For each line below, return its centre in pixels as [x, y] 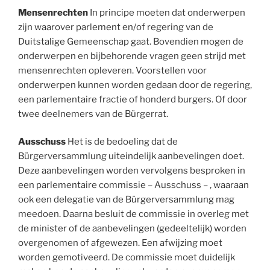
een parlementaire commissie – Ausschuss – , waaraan [133, 185]
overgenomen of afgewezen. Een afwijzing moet [120, 243]
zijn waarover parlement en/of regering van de [116, 27]
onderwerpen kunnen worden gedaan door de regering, [135, 85]
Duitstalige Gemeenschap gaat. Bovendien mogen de [131, 41]
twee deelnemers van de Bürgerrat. [93, 114]
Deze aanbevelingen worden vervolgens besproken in [132, 171]
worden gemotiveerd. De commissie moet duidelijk [127, 258]
